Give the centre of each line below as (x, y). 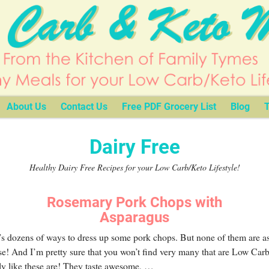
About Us (26, 107)
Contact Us (84, 107)
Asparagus (134, 218)
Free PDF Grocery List (169, 107)
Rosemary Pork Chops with (134, 203)
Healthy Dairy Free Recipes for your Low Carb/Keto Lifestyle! (134, 167)
